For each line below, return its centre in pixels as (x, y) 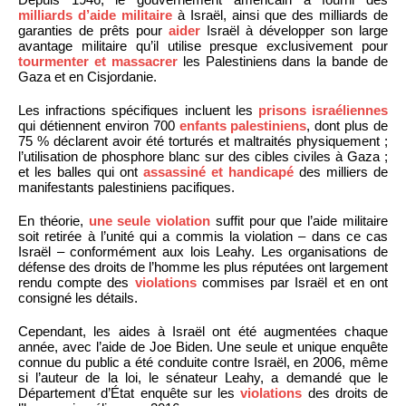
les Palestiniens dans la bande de (282, 61)
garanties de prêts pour (93, 30)
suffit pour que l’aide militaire (300, 220)
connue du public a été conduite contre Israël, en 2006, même (203, 362)
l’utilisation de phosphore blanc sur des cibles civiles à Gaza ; (203, 156)
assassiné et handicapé (218, 171)
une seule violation (150, 220)
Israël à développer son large (294, 30)
